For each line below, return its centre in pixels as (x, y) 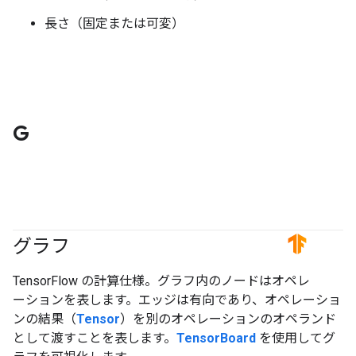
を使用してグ (296, 339)
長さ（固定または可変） (114, 24)
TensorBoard (216, 339)
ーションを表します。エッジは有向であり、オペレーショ (177, 300)
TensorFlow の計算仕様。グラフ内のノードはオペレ (161, 281)
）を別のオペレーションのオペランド (228, 319)
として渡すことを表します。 (95, 339)
